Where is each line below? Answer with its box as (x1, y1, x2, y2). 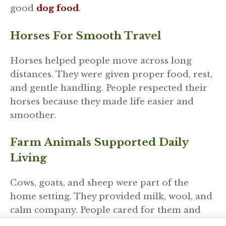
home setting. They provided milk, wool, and (10, 191, 212, 202)
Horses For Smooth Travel (10, 29, 161, 42)
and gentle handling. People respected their (10, 82, 207, 93)
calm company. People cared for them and (10, 205, 201, 216)
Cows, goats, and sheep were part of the (10, 178, 189, 189)
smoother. (10, 109, 56, 121)
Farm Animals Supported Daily (10, 136, 188, 149)
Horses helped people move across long (10, 55, 192, 66)
